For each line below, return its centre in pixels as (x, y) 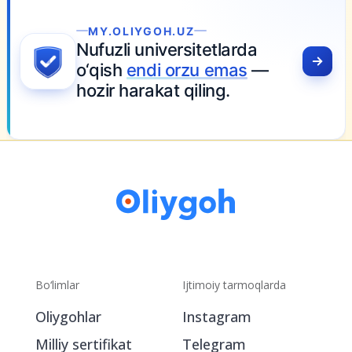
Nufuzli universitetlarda (167, 49)
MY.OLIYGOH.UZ (141, 31)
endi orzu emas (187, 70)
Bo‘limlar (57, 285)
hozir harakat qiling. (153, 90)
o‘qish (101, 70)
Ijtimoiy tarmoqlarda (234, 285)
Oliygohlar (68, 317)
